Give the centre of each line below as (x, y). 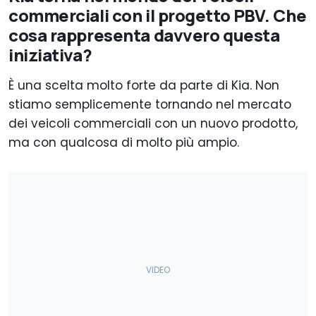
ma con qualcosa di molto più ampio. (124, 143)
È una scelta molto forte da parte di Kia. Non (144, 86)
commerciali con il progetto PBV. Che (158, 16)
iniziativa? (50, 55)
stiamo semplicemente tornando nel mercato (150, 105)
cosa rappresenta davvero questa (144, 35)
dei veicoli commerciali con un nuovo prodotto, (153, 124)
